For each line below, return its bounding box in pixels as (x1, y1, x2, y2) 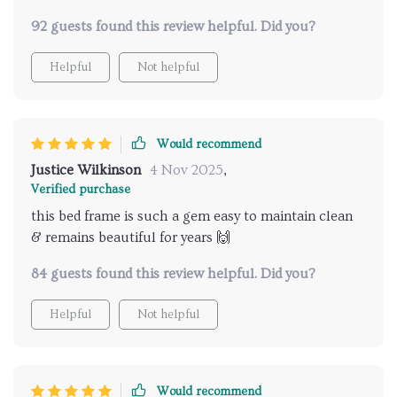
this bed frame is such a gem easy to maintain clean (31, 208, 353, 225)
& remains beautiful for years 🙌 (31, 230, 230, 246)
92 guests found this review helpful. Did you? (31, 19, 315, 35)
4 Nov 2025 (150, 162, 223, 179)
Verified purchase (31, 183, 130, 198)
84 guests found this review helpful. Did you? (31, 266, 315, 283)
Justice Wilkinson (31, 162, 141, 179)
